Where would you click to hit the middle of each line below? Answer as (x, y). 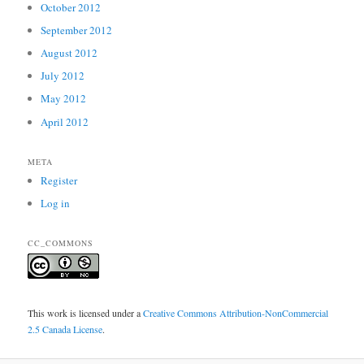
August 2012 (69, 53)
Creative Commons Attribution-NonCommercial (236, 312)
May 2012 (64, 99)
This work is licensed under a (86, 312)
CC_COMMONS (61, 243)
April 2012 (65, 121)
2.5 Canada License (65, 329)
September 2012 (77, 30)
